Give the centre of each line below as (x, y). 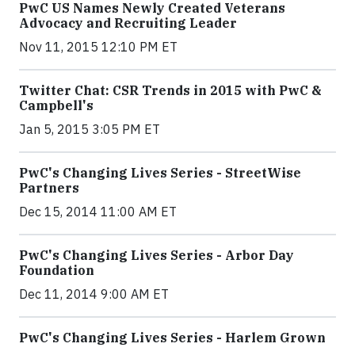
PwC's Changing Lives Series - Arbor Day (157, 255)
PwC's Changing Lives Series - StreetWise (160, 173)
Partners (49, 188)
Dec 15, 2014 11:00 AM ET (98, 212)
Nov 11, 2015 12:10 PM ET (98, 47)
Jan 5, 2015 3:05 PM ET (90, 129)
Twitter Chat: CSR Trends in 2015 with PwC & (170, 90)
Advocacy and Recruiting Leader (128, 23)
